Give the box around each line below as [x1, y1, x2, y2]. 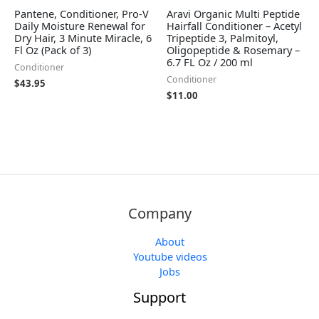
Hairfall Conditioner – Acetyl [167, 19, 302, 33]
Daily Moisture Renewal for [14, 19, 145, 33]
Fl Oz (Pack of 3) [14, 43, 91, 58]
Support [133, 288, 186, 308]
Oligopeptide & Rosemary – [167, 43, 300, 58]
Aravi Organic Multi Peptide [167, 6, 300, 21]
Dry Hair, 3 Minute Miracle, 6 [14, 31, 152, 46]
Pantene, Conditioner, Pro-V [14, 6, 149, 21]
